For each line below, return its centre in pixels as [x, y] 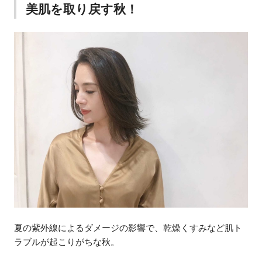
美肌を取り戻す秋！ [82, 9]
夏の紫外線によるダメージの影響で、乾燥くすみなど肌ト [128, 228]
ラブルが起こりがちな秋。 [67, 242]
